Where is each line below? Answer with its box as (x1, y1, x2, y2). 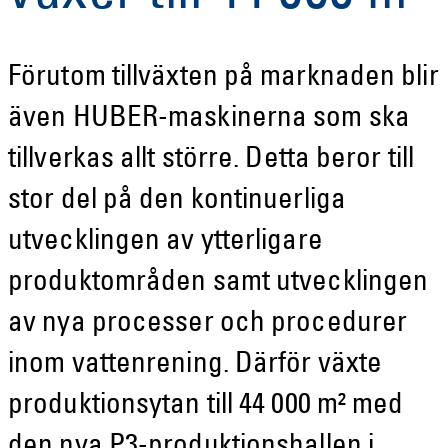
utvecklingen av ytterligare (8, 228, 323, 258)
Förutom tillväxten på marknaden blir (8, 64, 439, 94)
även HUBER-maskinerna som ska (8, 105, 410, 135)
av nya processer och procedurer (8, 310, 408, 340)
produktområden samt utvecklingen (8, 269, 429, 299)
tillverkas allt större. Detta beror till (8, 146, 415, 176)
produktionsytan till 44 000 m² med (8, 392, 404, 422)
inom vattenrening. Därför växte (8, 351, 383, 381)
